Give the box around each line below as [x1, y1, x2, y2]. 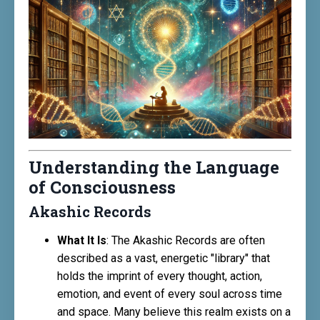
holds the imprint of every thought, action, [57, 269, 262, 283]
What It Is [57, 234, 106, 247]
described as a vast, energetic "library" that [57, 251, 270, 265]
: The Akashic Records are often [106, 234, 265, 247]
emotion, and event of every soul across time [57, 287, 282, 301]
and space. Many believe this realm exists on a [57, 305, 291, 319]
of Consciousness [29, 176, 176, 199]
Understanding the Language [29, 156, 279, 179]
